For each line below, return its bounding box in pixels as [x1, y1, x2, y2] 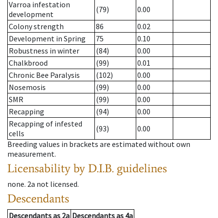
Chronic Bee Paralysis [9, 70, 80, 80]
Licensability [7, 161, 71, 176]
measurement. [7, 149, 56, 159]
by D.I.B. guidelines [73, 161, 167, 176]
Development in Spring [9, 34, 86, 44]
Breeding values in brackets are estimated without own [7, 139, 190, 149]
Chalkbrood [9, 58, 48, 68]
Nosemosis [9, 82, 46, 92]
